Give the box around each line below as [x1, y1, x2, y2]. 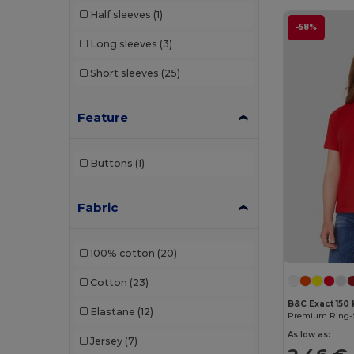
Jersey [89, 335, 122, 348]
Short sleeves [89, 67, 159, 80]
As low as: [288, 330, 331, 341]
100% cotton [89, 247, 155, 260]
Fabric [77, 199, 119, 215]
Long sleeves [89, 38, 157, 51]
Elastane [89, 306, 135, 318]
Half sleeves [89, 9, 151, 21]
